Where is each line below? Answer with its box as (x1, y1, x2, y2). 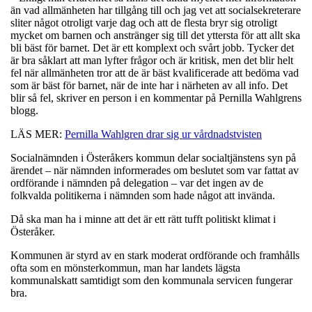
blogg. (10, 104, 38, 116)
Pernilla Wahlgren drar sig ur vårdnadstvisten (65, 127, 262, 140)
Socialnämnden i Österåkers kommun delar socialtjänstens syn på (10, 151, 296, 164)
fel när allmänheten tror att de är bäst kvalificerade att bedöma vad (10, 66, 299, 79)
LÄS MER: (10, 127, 65, 140)
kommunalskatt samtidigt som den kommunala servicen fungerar (10, 274, 292, 286)
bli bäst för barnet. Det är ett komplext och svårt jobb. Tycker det (10, 41, 294, 54)
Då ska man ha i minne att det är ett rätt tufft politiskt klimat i (10, 212, 276, 225)
